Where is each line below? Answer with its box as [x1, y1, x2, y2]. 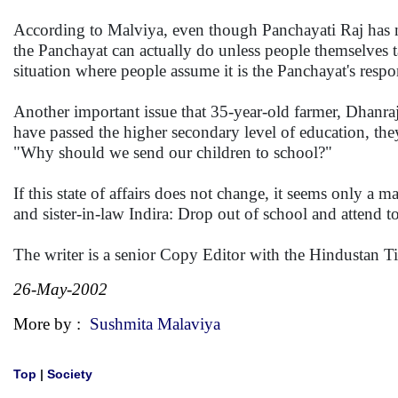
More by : [13, 314, 90, 333]
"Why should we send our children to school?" [13, 143, 332, 162]
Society [47, 367, 92, 381]
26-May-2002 [13, 280, 107, 298]
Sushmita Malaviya [90, 314, 220, 333]
